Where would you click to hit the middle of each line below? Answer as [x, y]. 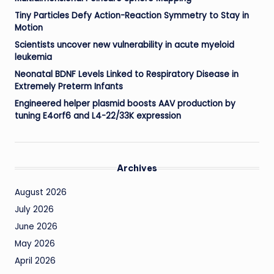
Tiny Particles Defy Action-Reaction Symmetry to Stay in [132, 15]
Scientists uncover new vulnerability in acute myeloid [124, 45]
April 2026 [35, 261]
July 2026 [34, 209]
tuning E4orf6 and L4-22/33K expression [98, 116]
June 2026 [36, 226]
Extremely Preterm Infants [69, 86]
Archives [137, 168]
